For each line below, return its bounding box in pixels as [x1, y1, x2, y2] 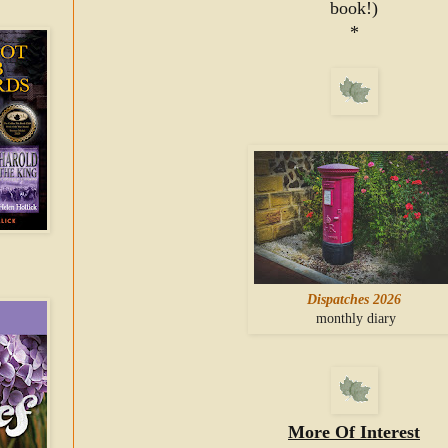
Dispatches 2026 [307, 291, 401, 308]
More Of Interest [288, 422, 420, 443]
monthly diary [312, 310, 396, 327]
